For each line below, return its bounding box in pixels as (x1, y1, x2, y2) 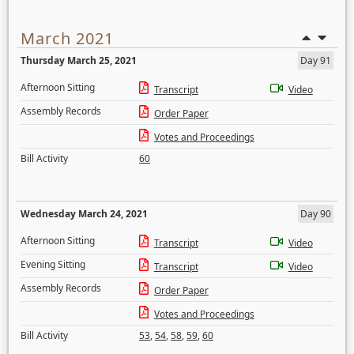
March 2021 (21, 28, 114, 49)
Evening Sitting (21, 258, 85, 271)
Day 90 (300, 207, 331, 220)
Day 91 (300, 54, 331, 67)
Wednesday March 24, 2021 (21, 207, 148, 220)
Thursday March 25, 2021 (21, 54, 137, 67)
